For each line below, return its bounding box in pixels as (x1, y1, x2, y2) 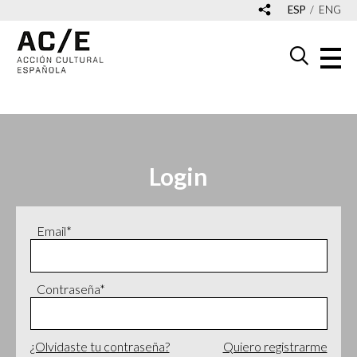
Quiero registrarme (222, 339, 328, 355)
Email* (36, 223, 72, 238)
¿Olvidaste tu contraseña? (29, 339, 170, 355)
